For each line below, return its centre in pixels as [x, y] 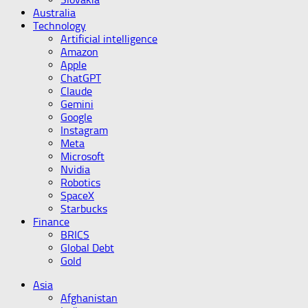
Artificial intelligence [109, 39]
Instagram [84, 130]
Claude [76, 91]
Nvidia [75, 169]
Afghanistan [89, 298]
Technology [59, 26]
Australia [54, 13]
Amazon [79, 52]
